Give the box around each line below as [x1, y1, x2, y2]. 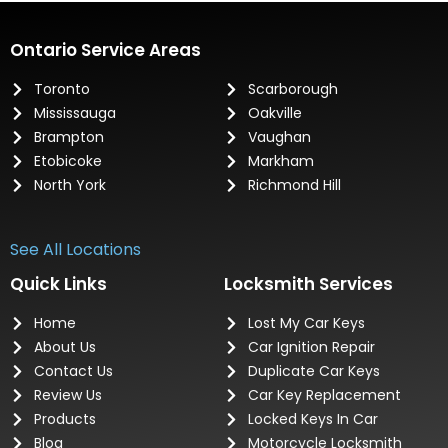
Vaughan [247, 126, 311, 147]
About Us [33, 337, 96, 358]
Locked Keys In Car [247, 409, 378, 430]
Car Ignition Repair [247, 337, 375, 358]
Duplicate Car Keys [247, 361, 380, 382]
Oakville [247, 102, 302, 123]
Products [33, 409, 96, 430]
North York [33, 174, 106, 195]
